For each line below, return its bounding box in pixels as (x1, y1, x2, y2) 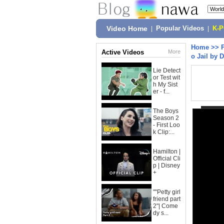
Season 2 (153, 114, 179, 121)
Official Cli (153, 155, 180, 162)
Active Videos (101, 48, 144, 56)
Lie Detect (153, 67, 180, 74)
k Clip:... (153, 128, 174, 135)
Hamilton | (153, 148, 180, 155)
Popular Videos (156, 25, 204, 32)
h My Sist (153, 81, 177, 88)
